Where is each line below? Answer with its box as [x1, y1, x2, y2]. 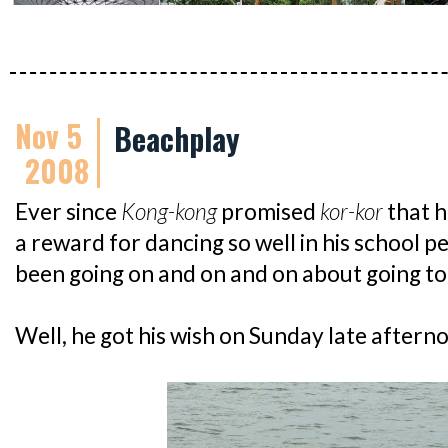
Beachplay [114, 116, 240, 161]
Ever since [15, 198, 121, 225]
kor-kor [316, 198, 383, 225]
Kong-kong [121, 198, 217, 225]
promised [217, 198, 316, 225]
